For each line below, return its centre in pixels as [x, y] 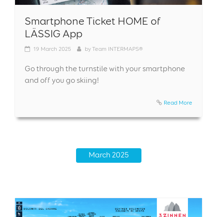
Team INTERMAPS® [117, 48]
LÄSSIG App [54, 33]
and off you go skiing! [62, 80]
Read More [178, 102]
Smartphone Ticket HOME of [93, 21]
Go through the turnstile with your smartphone [105, 68]
